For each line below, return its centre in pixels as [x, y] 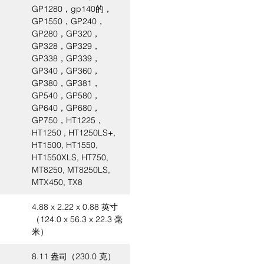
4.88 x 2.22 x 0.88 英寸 [75, 207]
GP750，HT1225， [68, 120]
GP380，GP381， [66, 83]
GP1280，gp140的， [72, 9]
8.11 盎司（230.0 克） [74, 256]
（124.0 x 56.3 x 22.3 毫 [77, 219]
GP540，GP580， [66, 95]
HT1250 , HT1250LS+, [74, 133]
